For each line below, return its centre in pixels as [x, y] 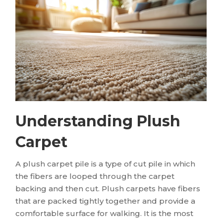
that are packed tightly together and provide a [106, 201]
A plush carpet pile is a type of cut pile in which [106, 164]
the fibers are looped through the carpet [95, 176]
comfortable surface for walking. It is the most [105, 213]
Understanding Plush [98, 121]
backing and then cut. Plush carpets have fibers [108, 188]
